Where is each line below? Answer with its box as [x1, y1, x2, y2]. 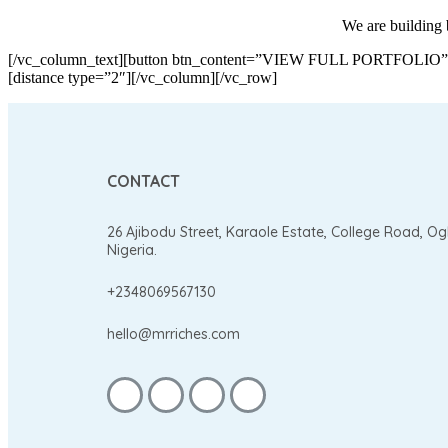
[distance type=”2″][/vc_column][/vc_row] [8, 68, 277, 86]
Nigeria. [107, 240, 157, 259]
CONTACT [107, 170, 180, 191]
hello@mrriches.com [107, 324, 240, 343]
